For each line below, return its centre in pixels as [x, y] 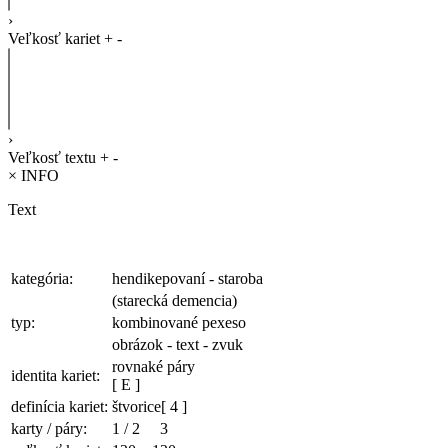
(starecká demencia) [174, 300]
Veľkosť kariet [54, 38]
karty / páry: [49, 428]
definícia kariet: [59, 406]
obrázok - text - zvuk [177, 344]
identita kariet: [55, 375]
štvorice [136, 406]
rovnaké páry [153, 366]
